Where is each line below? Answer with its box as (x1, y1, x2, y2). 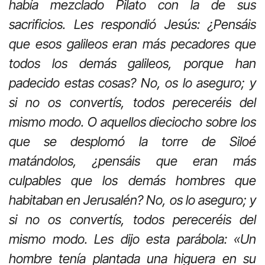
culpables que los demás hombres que (9, 173, 256, 189)
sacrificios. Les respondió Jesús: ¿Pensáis (9, 17, 256, 33)
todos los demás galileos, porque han (9, 56, 256, 72)
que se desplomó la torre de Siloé (9, 134, 256, 150)
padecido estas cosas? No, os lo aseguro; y (9, 75, 256, 91)
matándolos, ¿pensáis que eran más (9, 153, 256, 169)
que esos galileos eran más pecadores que (9, 36, 256, 52)
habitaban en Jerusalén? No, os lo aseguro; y (9, 192, 256, 208)
